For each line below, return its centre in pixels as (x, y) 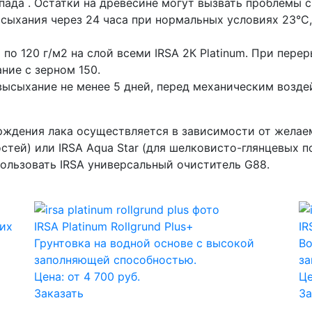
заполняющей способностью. (115, 260)
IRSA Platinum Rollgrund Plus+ (114, 227)
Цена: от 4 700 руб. (87, 277)
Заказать (59, 294)
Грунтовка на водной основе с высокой (144, 243)
